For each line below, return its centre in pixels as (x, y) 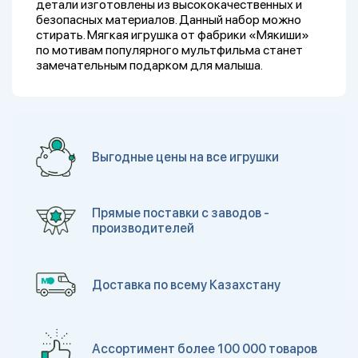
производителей (143, 228)
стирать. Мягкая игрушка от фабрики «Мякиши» (173, 35)
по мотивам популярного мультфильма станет (169, 50)
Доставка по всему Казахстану (186, 284)
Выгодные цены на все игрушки (185, 157)
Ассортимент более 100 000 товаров (205, 348)
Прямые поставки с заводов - (181, 213)
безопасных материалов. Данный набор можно (169, 20)
